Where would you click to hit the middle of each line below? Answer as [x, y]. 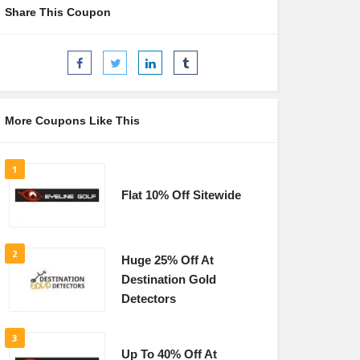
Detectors [148, 299]
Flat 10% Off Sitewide [181, 195]
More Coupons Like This [72, 121]
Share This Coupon [57, 12]
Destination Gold [168, 280]
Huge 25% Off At [167, 260]
